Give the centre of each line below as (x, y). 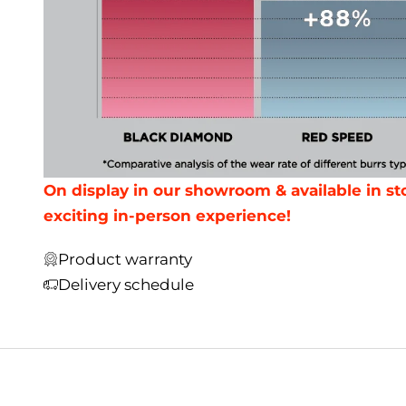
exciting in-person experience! (167, 216)
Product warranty (125, 260)
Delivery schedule (126, 285)
